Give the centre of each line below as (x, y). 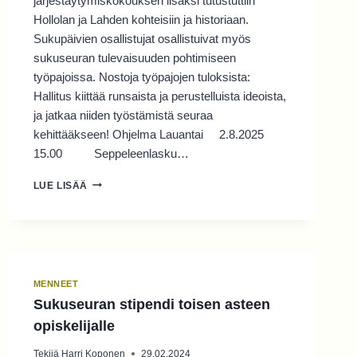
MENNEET (56, 283)
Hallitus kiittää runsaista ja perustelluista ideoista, (159, 96)
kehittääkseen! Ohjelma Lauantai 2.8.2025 (148, 134)
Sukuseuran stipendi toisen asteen (151, 304)
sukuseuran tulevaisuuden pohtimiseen (134, 57)
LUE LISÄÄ (61, 185)
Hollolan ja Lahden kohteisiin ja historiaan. (141, 19)
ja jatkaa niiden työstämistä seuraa (123, 115)
